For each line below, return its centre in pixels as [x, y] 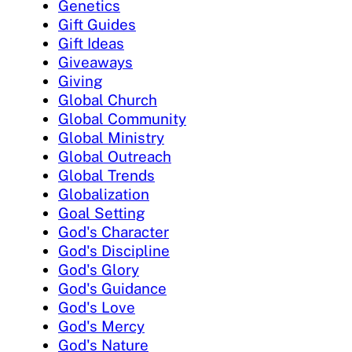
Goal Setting [102, 213]
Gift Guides [97, 24]
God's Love [97, 307]
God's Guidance [112, 288]
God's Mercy [101, 326]
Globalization [104, 194]
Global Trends [106, 175]
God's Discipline [114, 250]
